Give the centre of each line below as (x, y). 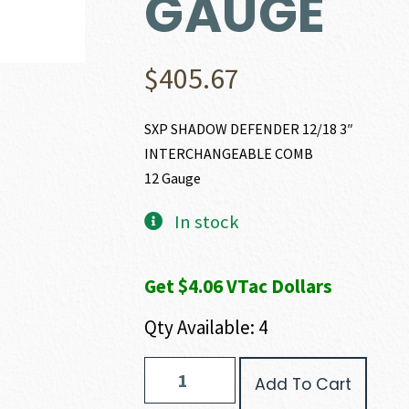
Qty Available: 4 (206, 327)
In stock (206, 222)
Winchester (175, 365)
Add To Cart (304, 384)
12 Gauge (173, 178)
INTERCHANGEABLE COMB (229, 153)
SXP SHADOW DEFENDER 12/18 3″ (249, 129)
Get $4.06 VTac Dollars (239, 286)
